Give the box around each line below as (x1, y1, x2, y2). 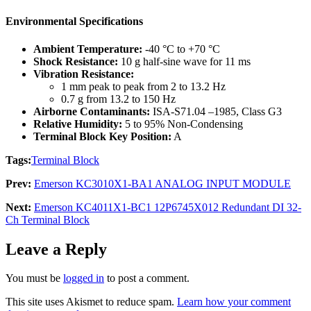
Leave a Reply (6, 239, 107, 258)
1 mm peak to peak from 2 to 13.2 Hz (61, 80, 226, 92)
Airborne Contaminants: (33, 105, 150, 117)
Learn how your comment (177, 296, 291, 308)
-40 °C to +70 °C (142, 42, 220, 55)
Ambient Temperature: (33, 42, 142, 55)
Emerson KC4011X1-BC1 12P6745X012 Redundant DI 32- (34, 201, 301, 213)
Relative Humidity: (33, 117, 122, 130)
